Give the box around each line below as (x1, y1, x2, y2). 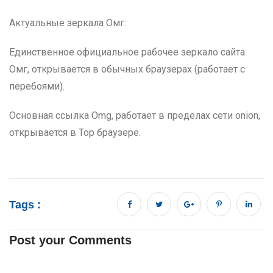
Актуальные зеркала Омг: (9, 17, 126, 29)
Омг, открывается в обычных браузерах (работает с (9, 63, 245, 75)
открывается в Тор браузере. (9, 127, 141, 138)
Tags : (9, 199, 41, 211)
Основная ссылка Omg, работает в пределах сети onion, (9, 110, 260, 121)
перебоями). (9, 80, 65, 92)
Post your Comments (9, 233, 132, 247)
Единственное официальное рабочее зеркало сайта (9, 46, 245, 58)
